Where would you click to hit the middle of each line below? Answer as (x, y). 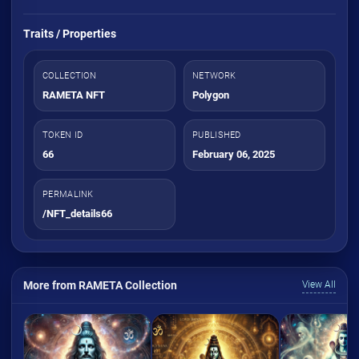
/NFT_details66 (77, 213)
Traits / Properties (70, 33)
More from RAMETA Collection (100, 285)
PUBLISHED (217, 135)
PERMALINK (68, 194)
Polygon (211, 95)
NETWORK (214, 75)
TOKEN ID (63, 135)
